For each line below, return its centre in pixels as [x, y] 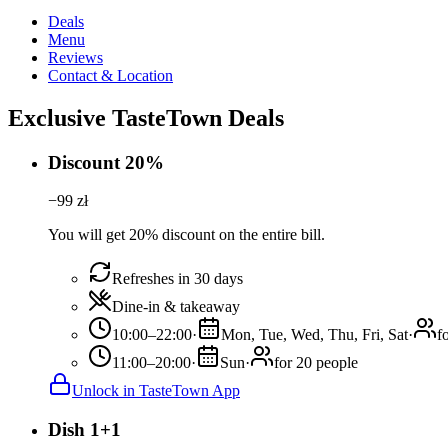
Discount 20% [106, 162]
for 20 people [316, 363]
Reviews [75, 57]
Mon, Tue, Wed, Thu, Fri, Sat [314, 335]
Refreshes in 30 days [177, 279]
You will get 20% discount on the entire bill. [186, 235]
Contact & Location [110, 75]
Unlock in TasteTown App [156, 391]
